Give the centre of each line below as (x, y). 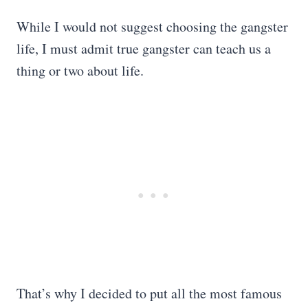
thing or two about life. (80, 70)
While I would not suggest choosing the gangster (152, 26)
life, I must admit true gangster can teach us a (144, 48)
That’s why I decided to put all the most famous (149, 293)
